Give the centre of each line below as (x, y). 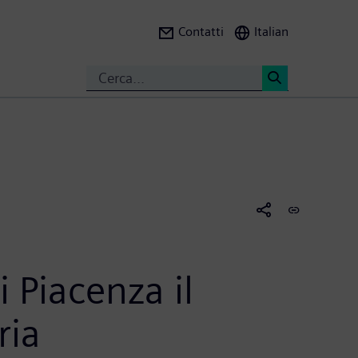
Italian (271, 32)
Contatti (201, 32)
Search (295, 105)
